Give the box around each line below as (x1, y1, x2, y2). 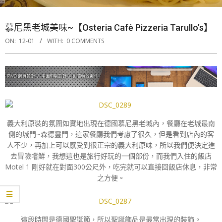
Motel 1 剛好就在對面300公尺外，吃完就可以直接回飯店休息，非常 (5, 162, 217, 171)
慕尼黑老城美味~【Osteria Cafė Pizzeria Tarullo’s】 (5, 22, 213, 33)
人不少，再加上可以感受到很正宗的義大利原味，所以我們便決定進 (7, 140, 215, 150)
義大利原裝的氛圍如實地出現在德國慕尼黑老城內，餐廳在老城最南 (7, 118, 215, 128)
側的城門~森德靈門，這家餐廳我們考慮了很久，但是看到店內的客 (8, 129, 214, 139)
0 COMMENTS (66, 37, 104, 45)
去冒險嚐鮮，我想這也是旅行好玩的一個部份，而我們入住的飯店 (10, 151, 212, 161)
